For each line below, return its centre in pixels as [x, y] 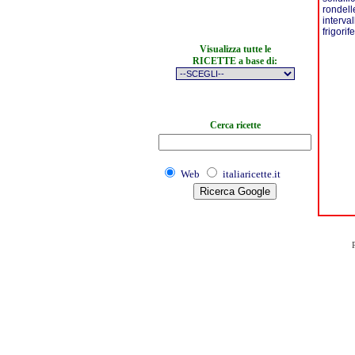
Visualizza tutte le [235, 49]
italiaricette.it [252, 174]
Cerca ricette [235, 125]
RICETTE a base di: [235, 61]
